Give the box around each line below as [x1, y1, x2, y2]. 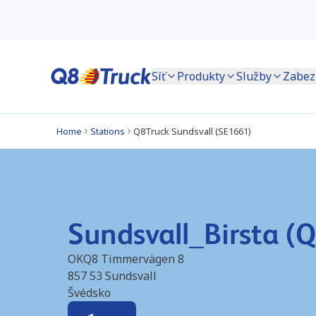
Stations [90, 125, 125, 138]
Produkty [177, 68, 225, 84]
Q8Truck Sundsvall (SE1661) [133, 125, 251, 138]
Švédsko [68, 285, 111, 300]
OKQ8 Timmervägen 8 [68, 251, 184, 267]
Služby [236, 68, 272, 84]
